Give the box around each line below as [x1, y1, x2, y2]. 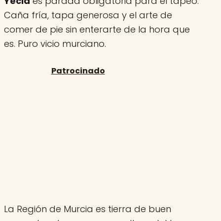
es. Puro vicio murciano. [4, 37, 106, 50]
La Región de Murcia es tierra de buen [4, 202, 171, 215]
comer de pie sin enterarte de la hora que [4, 23, 190, 36]
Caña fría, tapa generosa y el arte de [4, 8, 172, 21]
